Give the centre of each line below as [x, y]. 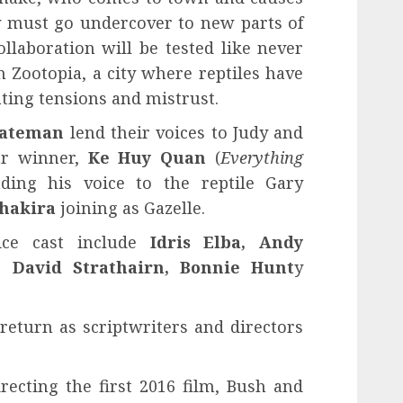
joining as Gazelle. [130, 208]
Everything [262, 158]
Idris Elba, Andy [227, 242]
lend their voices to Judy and [184, 133]
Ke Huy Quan [147, 158]
